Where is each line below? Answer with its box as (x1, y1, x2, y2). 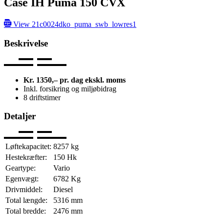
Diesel (53, 185, 73, 194)
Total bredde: (5, 207, 46, 216)
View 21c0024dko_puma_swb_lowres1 (13, 20, 136, 29)
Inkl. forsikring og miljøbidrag (23, 84, 116, 93)
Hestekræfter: (5, 153, 47, 162)
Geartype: (5, 164, 36, 173)
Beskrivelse (4, 38, 48, 49)
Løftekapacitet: (5, 142, 51, 151)
